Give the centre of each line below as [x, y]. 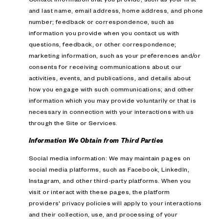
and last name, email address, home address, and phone [116, 10]
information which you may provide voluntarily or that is [112, 100]
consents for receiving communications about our [105, 66]
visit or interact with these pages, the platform [99, 192]
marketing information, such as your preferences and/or [115, 55]
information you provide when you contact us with [104, 33]
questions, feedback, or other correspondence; [102, 44]
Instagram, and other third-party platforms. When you [110, 181]
